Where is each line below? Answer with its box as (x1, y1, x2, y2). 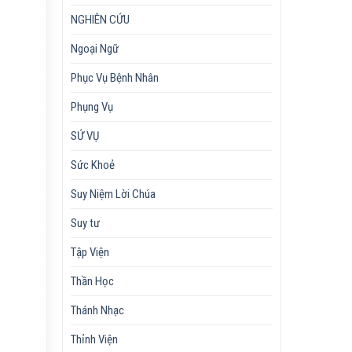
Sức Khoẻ (71, 157, 115, 172)
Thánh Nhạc (71, 302, 125, 317)
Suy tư (71, 215, 101, 230)
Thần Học (71, 273, 115, 288)
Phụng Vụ (71, 99, 114, 114)
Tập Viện (71, 244, 110, 259)
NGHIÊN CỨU (71, 12, 130, 27)
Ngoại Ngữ (71, 41, 119, 56)
